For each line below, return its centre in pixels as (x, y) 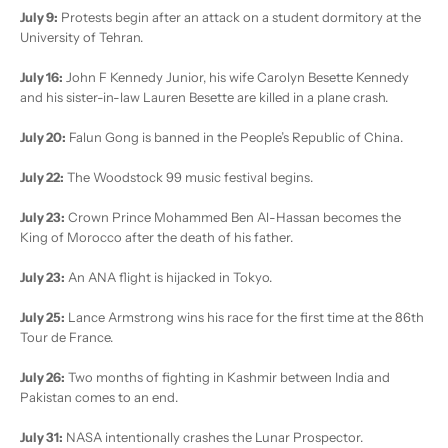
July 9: (39, 17)
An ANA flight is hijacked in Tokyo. (168, 277)
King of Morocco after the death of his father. (156, 237)
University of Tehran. (81, 37)
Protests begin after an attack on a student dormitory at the (239, 17)
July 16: (41, 77)
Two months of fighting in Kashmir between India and (227, 377)
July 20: (43, 137)
